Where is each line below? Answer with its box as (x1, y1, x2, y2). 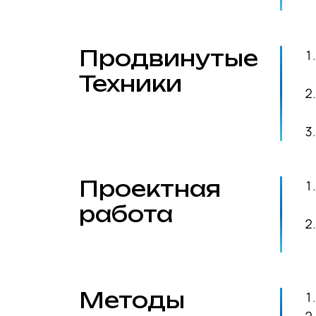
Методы (79, 287, 185, 313)
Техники (79, 71, 182, 97)
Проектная (79, 176, 221, 202)
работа (79, 201, 173, 227)
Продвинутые (79, 45, 258, 71)
